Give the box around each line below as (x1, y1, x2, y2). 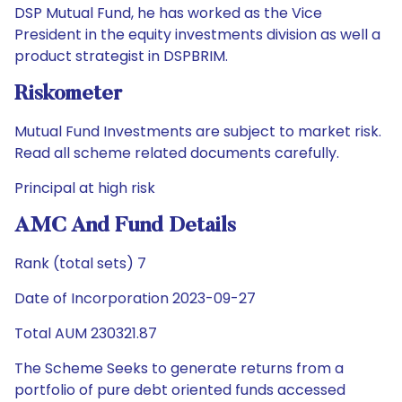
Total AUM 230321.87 (14, 323, 157, 344)
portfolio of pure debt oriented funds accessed (14, 380, 345, 400)
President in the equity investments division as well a (14, 24, 380, 45)
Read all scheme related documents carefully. (14, 143, 339, 163)
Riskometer (14, 83, 122, 105)
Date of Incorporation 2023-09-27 (14, 288, 256, 309)
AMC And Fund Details (14, 215, 236, 237)
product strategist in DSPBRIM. (14, 46, 228, 66)
